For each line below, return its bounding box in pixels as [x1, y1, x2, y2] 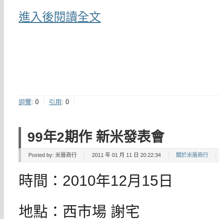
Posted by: [28, 152, 55, 158]
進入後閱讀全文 [19, 10, 101, 23]
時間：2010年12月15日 [19, 173, 173, 189]
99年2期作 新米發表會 [27, 129, 164, 145]
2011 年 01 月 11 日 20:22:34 [92, 152, 161, 158]
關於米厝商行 [176, 152, 208, 158]
